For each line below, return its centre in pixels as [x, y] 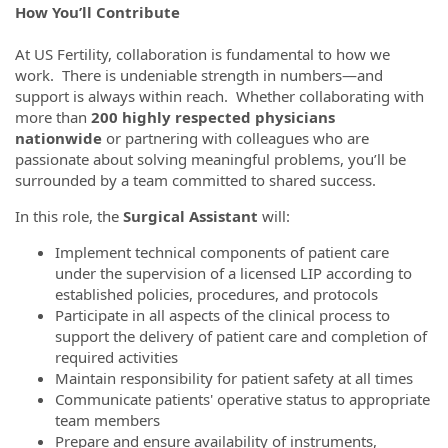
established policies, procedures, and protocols [216, 294]
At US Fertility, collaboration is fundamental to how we [202, 54]
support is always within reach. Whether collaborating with [219, 96]
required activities [116, 357]
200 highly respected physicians [211, 117]
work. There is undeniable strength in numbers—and [199, 75]
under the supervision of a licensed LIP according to [233, 273]
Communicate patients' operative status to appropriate [242, 399]
